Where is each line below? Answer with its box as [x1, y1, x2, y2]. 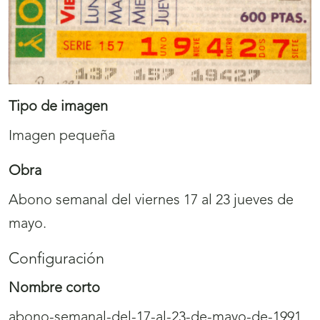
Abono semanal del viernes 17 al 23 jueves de [9, 194, 294, 209]
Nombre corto [9, 281, 100, 296]
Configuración [9, 252, 104, 268]
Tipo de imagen [9, 100, 108, 115]
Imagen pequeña [9, 129, 115, 144]
